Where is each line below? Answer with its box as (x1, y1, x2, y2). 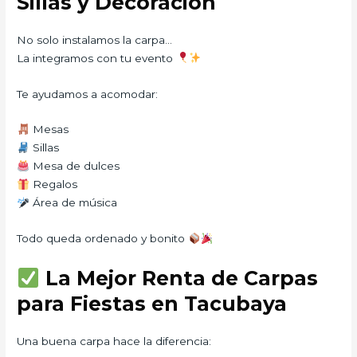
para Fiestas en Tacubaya (17, 292, 288, 316)
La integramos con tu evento (17, 51, 177, 65)
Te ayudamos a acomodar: (17, 87, 159, 100)
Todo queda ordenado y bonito (17, 232, 189, 245)
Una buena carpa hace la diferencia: (17, 335, 212, 348)
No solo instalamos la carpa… (17, 33, 173, 46)
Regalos (29, 178, 77, 191)
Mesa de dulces (29, 159, 120, 173)
